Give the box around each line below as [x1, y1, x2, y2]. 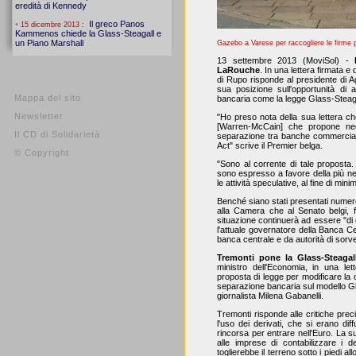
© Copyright [14, 148, 69, 157]
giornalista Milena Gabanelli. [217, 291, 323, 300]
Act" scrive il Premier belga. [217, 141, 323, 150]
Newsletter [14, 111, 64, 121]
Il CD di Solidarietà [14, 130, 100, 139]
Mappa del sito [14, 93, 81, 103]
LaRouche [217, 65, 260, 75]
